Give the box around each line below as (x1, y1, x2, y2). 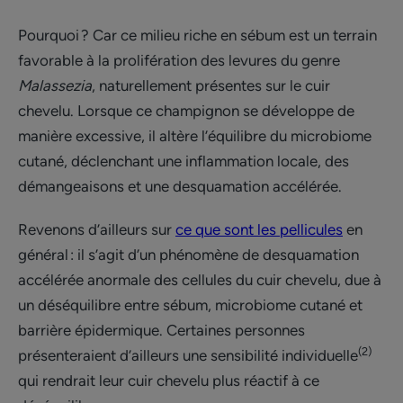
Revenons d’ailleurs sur (18, 220, 175, 238)
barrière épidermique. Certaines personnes (18, 321, 305, 339)
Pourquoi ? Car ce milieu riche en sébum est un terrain (18, 26, 377, 44)
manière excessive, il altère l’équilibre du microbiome (18, 127, 372, 145)
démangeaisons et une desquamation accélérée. (18, 177, 349, 195)
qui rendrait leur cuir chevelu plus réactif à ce (18, 372, 319, 390)
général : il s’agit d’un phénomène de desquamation (18, 246, 359, 264)
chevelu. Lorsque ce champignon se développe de (18, 102, 354, 120)
